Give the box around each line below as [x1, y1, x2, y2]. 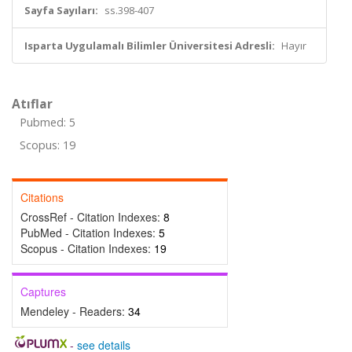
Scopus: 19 [20, 137, 75, 152]
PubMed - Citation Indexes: [20, 225, 159, 240]
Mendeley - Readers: [20, 303, 128, 319]
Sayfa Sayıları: [24, 3, 98, 17]
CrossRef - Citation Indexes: [20, 209, 163, 225]
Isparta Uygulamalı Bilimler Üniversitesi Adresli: [24, 38, 275, 53]
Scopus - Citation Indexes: [20, 240, 154, 256]
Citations [20, 189, 64, 205]
